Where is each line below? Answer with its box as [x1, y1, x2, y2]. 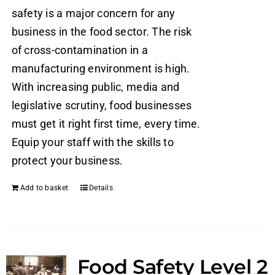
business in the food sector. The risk [11, 25, 192, 39]
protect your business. [11, 154, 123, 168]
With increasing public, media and [11, 80, 180, 94]
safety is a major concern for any [11, 7, 176, 20]
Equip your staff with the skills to [11, 136, 174, 149]
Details [89, 184, 113, 193]
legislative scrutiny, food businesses [11, 99, 192, 112]
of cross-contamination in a [11, 44, 148, 57]
